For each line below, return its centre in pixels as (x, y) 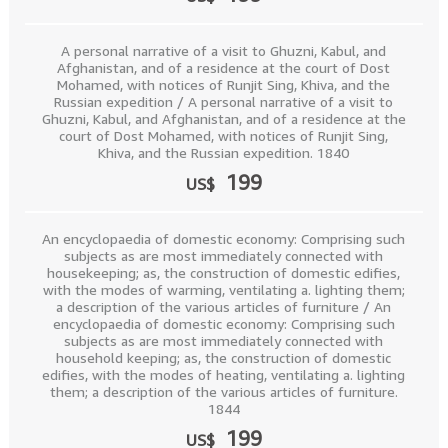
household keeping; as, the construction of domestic (224, 357)
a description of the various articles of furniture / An (224, 306)
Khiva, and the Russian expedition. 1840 (224, 152)
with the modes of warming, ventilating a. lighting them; (223, 289)
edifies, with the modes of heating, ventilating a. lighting (224, 374)
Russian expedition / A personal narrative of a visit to (224, 101)
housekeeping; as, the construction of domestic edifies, (224, 272)
